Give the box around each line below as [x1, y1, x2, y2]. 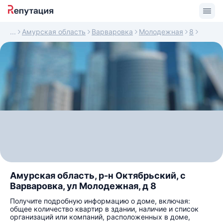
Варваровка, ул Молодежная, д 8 [10, 181, 156, 191]
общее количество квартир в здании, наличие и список [10, 205, 199, 213]
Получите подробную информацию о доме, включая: [10, 197, 190, 205]
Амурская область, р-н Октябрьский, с [10, 170, 186, 181]
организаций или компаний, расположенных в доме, [10, 213, 190, 221]
